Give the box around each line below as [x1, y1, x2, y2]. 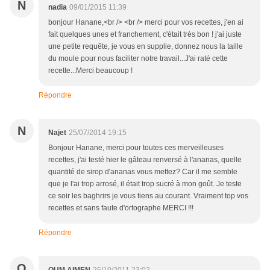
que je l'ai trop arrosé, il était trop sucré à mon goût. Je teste [48, 180, 242, 189]
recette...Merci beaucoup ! [48, 66, 133, 75]
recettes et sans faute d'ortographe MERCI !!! [48, 204, 193, 213]
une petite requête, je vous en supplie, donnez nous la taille [48, 42, 243, 51]
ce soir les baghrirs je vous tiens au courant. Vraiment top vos [48, 192, 248, 201]
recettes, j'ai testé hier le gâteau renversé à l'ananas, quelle [48, 155, 242, 165]
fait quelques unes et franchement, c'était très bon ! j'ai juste [48, 30, 242, 39]
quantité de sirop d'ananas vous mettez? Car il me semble [48, 168, 237, 177]
